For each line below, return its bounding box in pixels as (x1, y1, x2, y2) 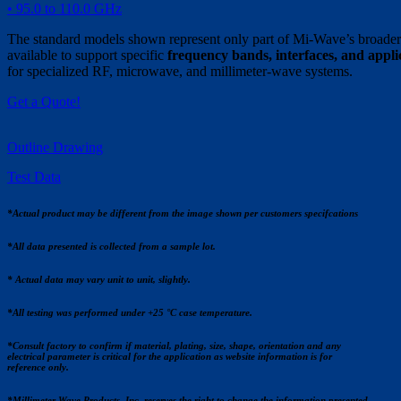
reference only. (7, 361, 69, 372)
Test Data (7, 169, 61, 184)
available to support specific (7, 47, 167, 63)
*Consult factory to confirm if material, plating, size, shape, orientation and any (7, 339, 341, 351)
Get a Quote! (7, 94, 81, 109)
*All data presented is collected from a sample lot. (7, 240, 216, 252)
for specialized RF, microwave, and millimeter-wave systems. (7, 64, 353, 79)
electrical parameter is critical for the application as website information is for (7, 350, 332, 362)
